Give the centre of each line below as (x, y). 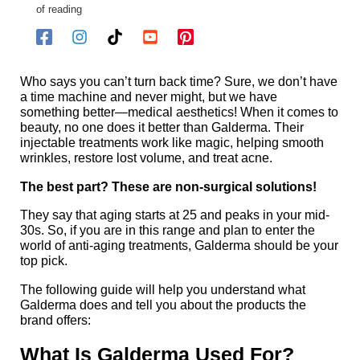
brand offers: (56, 319)
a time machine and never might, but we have (149, 97)
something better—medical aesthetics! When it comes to (180, 112)
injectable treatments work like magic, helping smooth (172, 143)
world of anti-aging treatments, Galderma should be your (180, 245)
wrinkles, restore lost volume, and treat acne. (147, 158)
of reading (59, 9)
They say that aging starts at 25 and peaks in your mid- (175, 215)
